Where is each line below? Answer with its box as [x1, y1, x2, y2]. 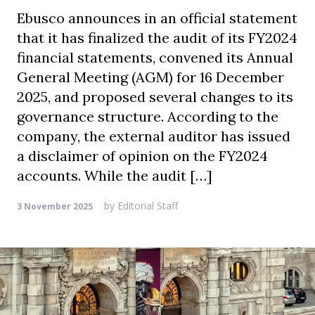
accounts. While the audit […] [17, 167, 212, 184]
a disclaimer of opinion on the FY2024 [17, 147, 268, 165]
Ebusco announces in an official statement [17, 9, 297, 27]
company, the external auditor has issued [17, 127, 290, 145]
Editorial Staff [115, 199, 178, 212]
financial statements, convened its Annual [17, 49, 293, 66]
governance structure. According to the [17, 108, 278, 125]
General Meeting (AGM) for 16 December [17, 68, 284, 86]
